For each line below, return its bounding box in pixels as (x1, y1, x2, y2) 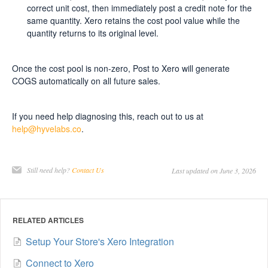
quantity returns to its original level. (27, 26, 159, 39)
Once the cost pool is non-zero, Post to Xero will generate (12, 62, 230, 74)
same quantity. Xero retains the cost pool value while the (27, 14, 240, 26)
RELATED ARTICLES (13, 214, 84, 226)
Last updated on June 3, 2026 (172, 165, 256, 175)
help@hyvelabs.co (12, 122, 81, 135)
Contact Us (72, 165, 104, 175)
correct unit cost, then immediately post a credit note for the (27, 1, 252, 14)
